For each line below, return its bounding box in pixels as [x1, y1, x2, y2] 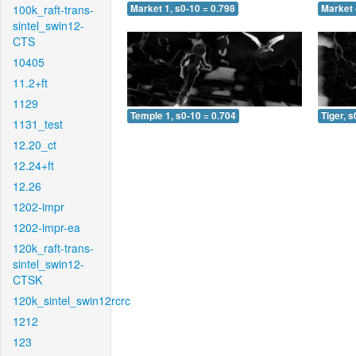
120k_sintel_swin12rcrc [13, 292, 130, 308]
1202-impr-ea [13, 219, 80, 235]
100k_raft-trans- [13, 2, 94, 17]
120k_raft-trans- [13, 240, 94, 256]
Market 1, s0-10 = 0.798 [130, 2, 235, 16]
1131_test [13, 116, 63, 132]
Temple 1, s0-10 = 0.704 [130, 108, 236, 122]
